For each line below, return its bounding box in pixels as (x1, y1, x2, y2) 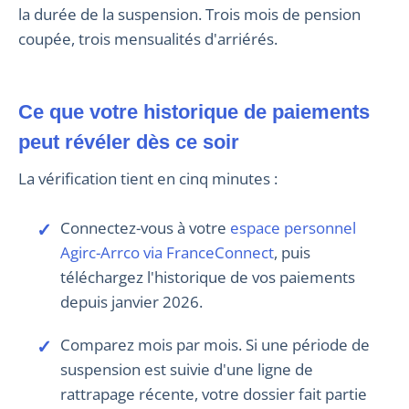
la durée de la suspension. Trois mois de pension (18, 4, 361, 26)
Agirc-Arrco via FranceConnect (59, 242, 274, 264)
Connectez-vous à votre (59, 217, 230, 239)
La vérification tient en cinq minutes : (26, 168, 278, 190)
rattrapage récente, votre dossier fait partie (59, 383, 367, 405)
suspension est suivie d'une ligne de (59, 359, 313, 381)
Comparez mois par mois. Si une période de (59, 334, 370, 356)
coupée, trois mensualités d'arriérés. (18, 28, 278, 50)
